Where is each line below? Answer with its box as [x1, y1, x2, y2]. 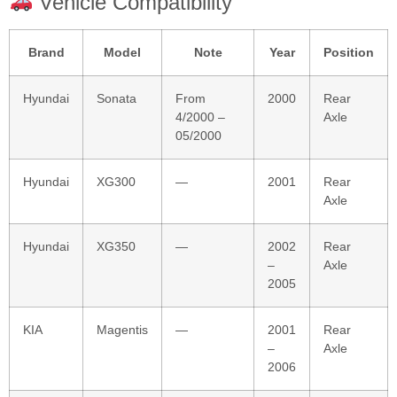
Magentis [97, 322, 148, 337]
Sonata [97, 90, 136, 105]
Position [323, 44, 374, 59]
